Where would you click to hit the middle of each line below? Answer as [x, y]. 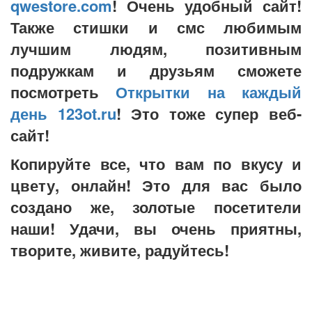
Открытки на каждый [209, 92]
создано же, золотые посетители [156, 207]
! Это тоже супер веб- [209, 114]
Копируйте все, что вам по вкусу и [156, 164]
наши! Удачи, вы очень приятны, [156, 229]
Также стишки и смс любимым [156, 28]
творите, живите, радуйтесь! [120, 250]
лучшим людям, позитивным [156, 49]
